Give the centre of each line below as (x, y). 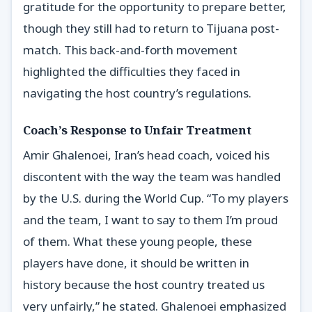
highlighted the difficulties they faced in (132, 71)
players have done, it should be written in (136, 263)
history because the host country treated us (144, 285)
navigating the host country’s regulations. (137, 93)
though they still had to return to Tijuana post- (151, 28)
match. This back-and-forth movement (130, 49)
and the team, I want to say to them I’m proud (150, 220)
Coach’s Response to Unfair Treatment (137, 130)
